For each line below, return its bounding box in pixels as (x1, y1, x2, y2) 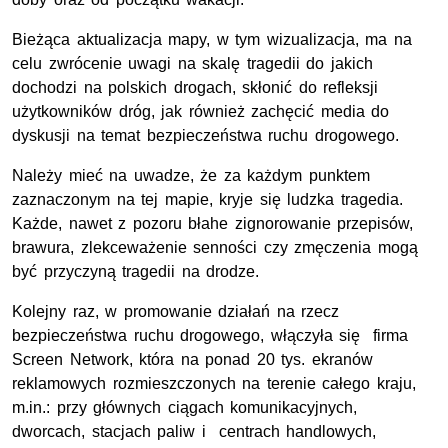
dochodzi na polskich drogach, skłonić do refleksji (12, 78, 379, 96)
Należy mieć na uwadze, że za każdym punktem (12, 166, 370, 184)
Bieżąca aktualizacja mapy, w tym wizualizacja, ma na (12, 30, 412, 48)
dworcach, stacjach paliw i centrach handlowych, (12, 422, 377, 440)
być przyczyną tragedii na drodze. (12, 262, 260, 280)
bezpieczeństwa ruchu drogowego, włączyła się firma (12, 326, 409, 344)
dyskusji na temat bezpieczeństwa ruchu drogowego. (12, 126, 399, 144)
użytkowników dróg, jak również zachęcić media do (12, 102, 390, 120)
